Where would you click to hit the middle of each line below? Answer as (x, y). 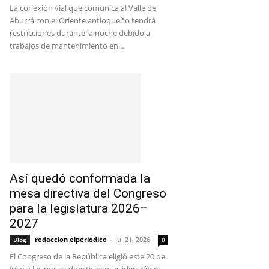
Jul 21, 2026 (133, 239)
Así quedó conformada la (80, 178)
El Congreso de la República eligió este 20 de (87, 256)
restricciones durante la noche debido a (80, 33)
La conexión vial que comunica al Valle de (83, 8)
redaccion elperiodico (71, 239)
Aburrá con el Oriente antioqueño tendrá (83, 20)
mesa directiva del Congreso (88, 193)
